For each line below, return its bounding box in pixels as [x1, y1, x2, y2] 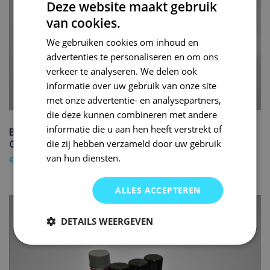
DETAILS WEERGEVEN [61, 215, 154, 227]
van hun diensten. [46, 152, 121, 164]
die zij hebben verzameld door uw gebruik [46, 137, 222, 149]
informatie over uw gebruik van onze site [46, 80, 217, 92]
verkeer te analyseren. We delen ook [46, 65, 198, 77]
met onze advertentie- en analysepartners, [46, 94, 222, 106]
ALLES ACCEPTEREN [115, 184, 201, 196]
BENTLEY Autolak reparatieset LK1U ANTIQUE [9, 125, 231, 139]
